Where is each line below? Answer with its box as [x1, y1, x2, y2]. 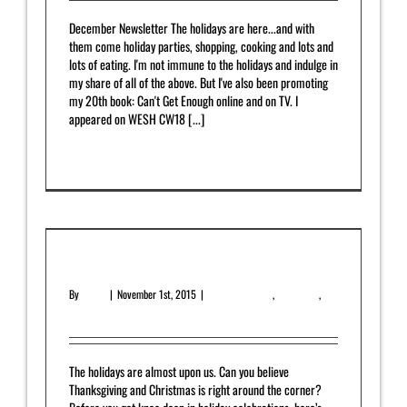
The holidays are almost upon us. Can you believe [69, 362, 289, 382]
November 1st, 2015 [117, 286, 196, 303]
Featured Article [208, 286, 273, 303]
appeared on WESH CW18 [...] [69, 109, 204, 129]
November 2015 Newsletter [69, 257, 235, 282]
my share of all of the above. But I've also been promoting [69, 73, 328, 93]
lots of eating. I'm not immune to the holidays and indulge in [69, 55, 338, 74]
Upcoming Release [69, 303, 141, 319]
